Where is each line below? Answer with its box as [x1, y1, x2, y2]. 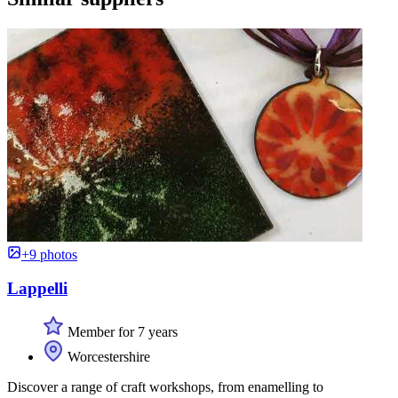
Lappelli [7, 279, 68, 298]
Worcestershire [64, 349, 150, 365]
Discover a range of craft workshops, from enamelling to [7, 379, 323, 395]
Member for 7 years [64, 324, 178, 340]
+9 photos [21, 246, 77, 262]
